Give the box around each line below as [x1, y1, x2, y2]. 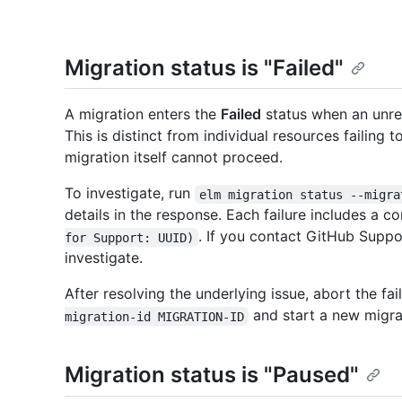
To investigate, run [65, 184, 195, 203]
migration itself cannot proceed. [65, 148, 283, 167]
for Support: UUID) [65, 230, 194, 245]
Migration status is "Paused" [65, 362, 359, 389]
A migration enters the [65, 105, 221, 124]
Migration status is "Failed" [65, 55, 344, 82]
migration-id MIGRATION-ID [65, 309, 244, 324]
